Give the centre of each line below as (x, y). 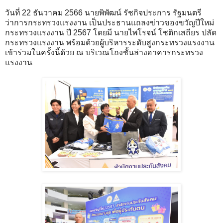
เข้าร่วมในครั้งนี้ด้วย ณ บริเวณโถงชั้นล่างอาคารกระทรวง (104, 52)
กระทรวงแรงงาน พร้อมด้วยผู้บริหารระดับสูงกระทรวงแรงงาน (110, 42)
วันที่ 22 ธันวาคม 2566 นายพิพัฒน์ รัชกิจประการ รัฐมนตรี (103, 12)
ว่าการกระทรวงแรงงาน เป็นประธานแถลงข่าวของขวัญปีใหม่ (110, 22)
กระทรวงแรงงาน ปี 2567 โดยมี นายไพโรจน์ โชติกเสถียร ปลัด (111, 32)
